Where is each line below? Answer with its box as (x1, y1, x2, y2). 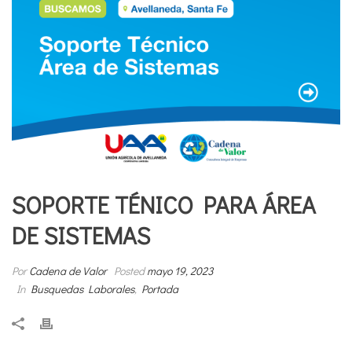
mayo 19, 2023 (147, 262, 213, 278)
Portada (141, 280, 178, 296)
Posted (109, 262, 147, 278)
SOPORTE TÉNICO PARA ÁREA (12, 189, 316, 220)
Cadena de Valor (29, 262, 107, 278)
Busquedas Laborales (31, 280, 134, 296)
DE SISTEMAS (12, 219, 150, 251)
